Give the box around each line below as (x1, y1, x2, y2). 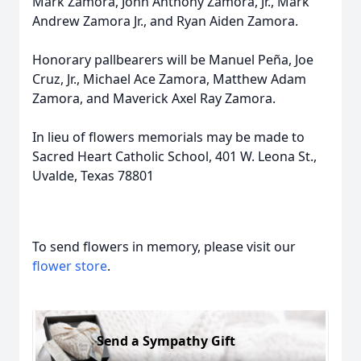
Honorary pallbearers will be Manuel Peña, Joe (32, 51, 313, 68)
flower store (32, 257, 107, 275)
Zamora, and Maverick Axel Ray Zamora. (32, 89, 276, 107)
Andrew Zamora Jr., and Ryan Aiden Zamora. (32, 12, 298, 30)
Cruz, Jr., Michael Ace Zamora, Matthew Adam (32, 70, 306, 88)
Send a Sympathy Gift (97, 331, 235, 350)
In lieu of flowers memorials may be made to (32, 128, 305, 146)
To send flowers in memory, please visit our (32, 238, 296, 255)
